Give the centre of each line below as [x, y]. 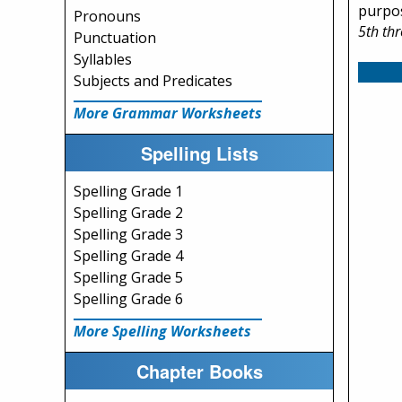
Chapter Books [199, 371]
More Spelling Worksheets [162, 331]
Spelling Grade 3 [128, 234]
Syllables [103, 59]
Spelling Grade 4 [128, 256]
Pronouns [107, 16]
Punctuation [115, 38]
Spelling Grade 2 [128, 213]
